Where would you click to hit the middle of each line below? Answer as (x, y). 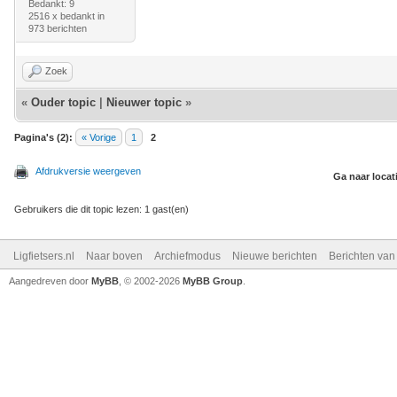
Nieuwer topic (144, 102)
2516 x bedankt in (66, 16)
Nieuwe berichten (275, 256)
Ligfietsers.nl (44, 256)
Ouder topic (63, 102)
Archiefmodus (187, 256)
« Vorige (99, 137)
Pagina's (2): (43, 137)
